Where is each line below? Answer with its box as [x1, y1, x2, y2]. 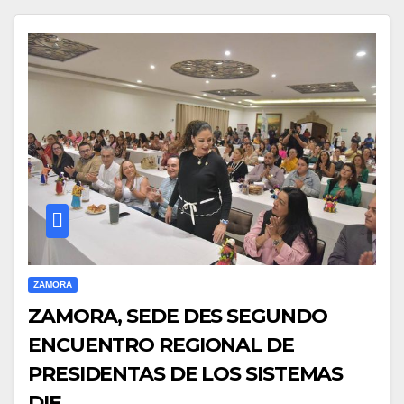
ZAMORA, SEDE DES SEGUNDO [28, 303, 327, 328]
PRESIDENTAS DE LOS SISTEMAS [28, 361, 344, 386]
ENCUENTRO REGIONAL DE [28, 332, 294, 357]
